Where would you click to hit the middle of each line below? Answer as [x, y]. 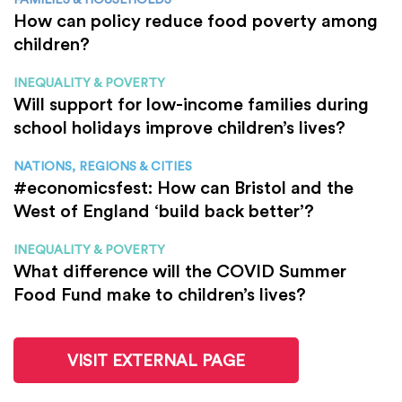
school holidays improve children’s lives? [179, 127]
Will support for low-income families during [191, 103]
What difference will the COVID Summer [180, 270]
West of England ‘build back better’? [164, 210]
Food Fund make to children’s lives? [160, 293]
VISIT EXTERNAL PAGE [156, 360]
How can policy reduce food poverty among [196, 20]
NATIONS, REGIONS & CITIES [103, 166]
